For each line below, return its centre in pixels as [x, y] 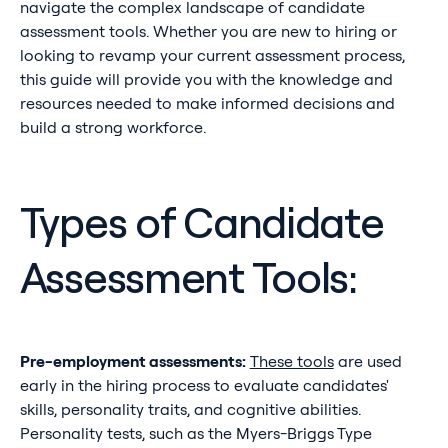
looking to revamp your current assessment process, [212, 55]
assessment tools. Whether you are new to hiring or [208, 31]
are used [367, 361]
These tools [291, 361]
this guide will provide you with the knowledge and [206, 79]
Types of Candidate [201, 222]
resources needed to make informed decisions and [207, 103]
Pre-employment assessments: [132, 361]
